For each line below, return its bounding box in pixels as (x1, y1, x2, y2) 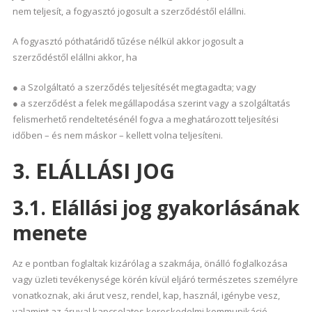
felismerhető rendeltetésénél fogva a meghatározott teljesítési (12, 113, 279, 125)
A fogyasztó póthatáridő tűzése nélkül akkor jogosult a (12, 35, 244, 47)
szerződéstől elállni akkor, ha (12, 51, 137, 63)
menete (12, 219, 87, 246)
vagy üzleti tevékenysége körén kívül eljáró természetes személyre (12, 273, 298, 286)
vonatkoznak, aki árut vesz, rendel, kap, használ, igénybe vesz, (12, 289, 280, 302)
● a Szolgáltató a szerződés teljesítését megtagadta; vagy (12, 81, 256, 93)
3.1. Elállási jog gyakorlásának (12, 194, 299, 221)
